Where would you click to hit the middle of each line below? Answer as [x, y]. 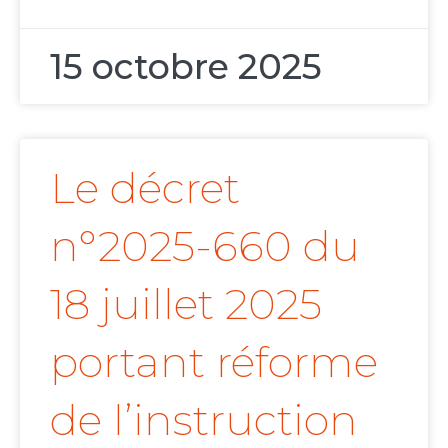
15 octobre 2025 [186, 67]
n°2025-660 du [205, 246]
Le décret [145, 188]
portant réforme [214, 362]
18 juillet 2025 [186, 304]
